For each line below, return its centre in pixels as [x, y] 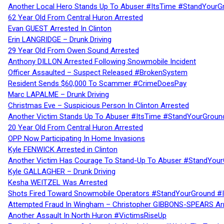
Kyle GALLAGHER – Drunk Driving [62, 171]
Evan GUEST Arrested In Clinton [60, 28]
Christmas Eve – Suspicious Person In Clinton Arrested [98, 105]
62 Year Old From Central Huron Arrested [75, 17]
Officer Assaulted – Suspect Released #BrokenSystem [98, 72]
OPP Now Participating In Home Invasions [76, 138]
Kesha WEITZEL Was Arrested [58, 182]
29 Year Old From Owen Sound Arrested [73, 50]
